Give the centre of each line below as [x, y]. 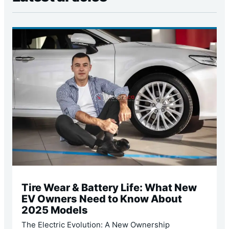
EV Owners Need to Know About [102, 199]
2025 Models [55, 210]
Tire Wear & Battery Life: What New [109, 187]
